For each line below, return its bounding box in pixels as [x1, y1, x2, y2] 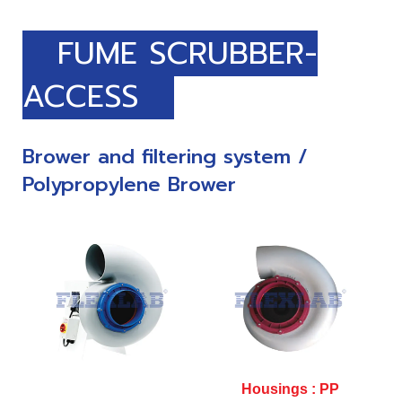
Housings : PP [241, 380, 339, 397]
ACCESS [22, 73, 174, 119]
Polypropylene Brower [22, 170, 236, 200]
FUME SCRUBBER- [22, 30, 318, 76]
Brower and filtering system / [22, 142, 308, 172]
